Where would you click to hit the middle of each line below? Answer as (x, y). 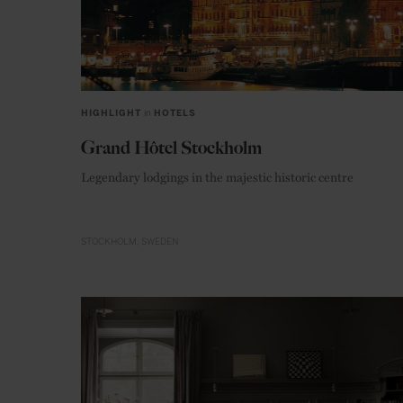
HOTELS (175, 113)
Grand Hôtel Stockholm (171, 147)
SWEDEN (160, 242)
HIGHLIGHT (111, 113)
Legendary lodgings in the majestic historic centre (217, 176)
